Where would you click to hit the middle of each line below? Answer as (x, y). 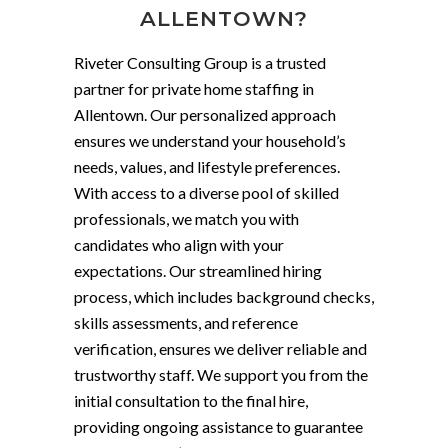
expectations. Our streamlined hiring (198, 270)
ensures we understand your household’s (210, 140)
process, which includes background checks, (224, 296)
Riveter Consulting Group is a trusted (200, 62)
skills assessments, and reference (186, 322)
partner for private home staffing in (194, 88)
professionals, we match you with (186, 218)
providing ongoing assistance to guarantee (218, 426)
